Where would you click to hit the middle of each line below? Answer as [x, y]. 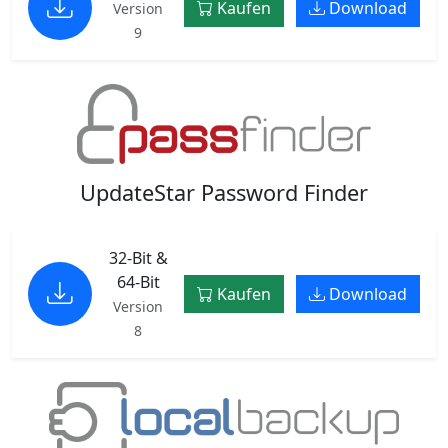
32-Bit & [138, 257]
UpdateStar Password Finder [224, 192]
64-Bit [138, 281]
